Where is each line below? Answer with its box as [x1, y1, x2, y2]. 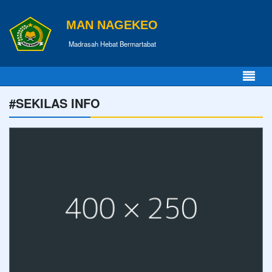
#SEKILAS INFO [9, 94, 100, 112]
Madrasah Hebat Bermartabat [68, 38, 156, 49]
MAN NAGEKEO [66, 18, 158, 32]
